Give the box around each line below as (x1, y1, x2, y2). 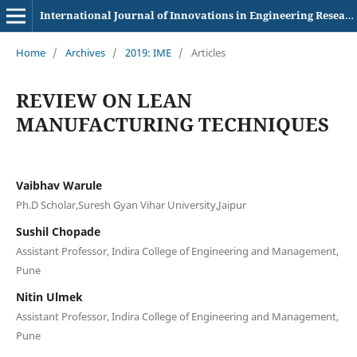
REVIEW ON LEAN (15, 86, 192, 113)
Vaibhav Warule (15, 177, 102, 193)
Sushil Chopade (15, 223, 100, 239)
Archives (65, 45, 105, 60)
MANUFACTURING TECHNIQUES (15, 110, 329, 137)
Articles (190, 45, 226, 60)
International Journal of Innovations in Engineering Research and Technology (344, 8, 354, 22)
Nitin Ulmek (15, 288, 83, 304)
